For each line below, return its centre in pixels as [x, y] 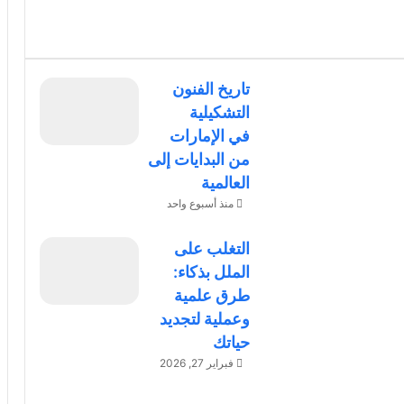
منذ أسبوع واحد [200, 204]
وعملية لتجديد [204, 319]
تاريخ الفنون [211, 89]
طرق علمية [211, 296]
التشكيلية [219, 113]
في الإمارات [209, 136]
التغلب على [211, 249]
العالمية [225, 183]
